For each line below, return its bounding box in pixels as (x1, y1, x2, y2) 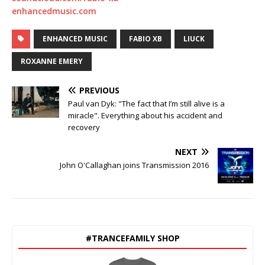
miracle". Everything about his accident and (68, 109, 222, 121)
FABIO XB (129, 33, 162, 44)
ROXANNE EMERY (21, 56, 83, 66)
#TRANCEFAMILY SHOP (85, 232, 180, 244)
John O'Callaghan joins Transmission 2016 (60, 159, 209, 170)
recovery (68, 121, 100, 132)
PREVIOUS (79, 84, 119, 96)
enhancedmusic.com (12, 5, 96, 17)
